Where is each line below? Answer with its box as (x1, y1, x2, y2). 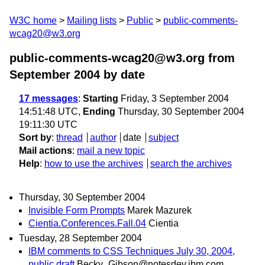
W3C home (9, 15, 57, 25)
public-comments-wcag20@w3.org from (9, 51, 235, 64)
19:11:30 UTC (19, 119, 77, 130)
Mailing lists (67, 15, 117, 25)
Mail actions (19, 146, 72, 156)
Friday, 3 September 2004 (118, 93, 229, 104)
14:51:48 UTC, (19, 106, 83, 117)
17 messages (19, 93, 78, 104)
